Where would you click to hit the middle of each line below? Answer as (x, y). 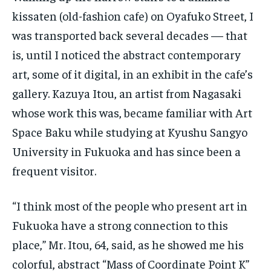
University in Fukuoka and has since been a (126, 151)
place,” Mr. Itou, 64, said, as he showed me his (128, 244)
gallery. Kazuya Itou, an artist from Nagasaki (127, 93)
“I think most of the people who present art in (130, 206)
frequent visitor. (54, 171)
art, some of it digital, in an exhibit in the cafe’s (132, 74)
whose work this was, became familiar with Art (132, 113)
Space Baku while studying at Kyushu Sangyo (130, 132)
